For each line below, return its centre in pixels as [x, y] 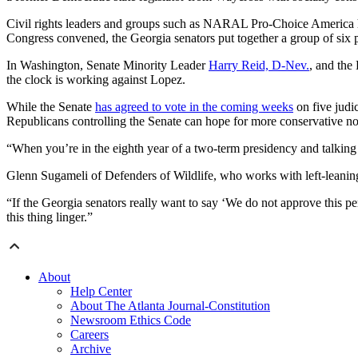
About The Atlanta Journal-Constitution [170, 306]
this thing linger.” [50, 217]
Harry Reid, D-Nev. [259, 66]
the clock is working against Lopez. [96, 80]
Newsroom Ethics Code [131, 320]
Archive [91, 349]
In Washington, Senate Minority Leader [107, 66]
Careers [89, 335]
